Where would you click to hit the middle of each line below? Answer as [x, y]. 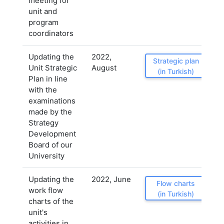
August [104, 68]
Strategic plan [176, 60]
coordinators [51, 33]
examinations [52, 101]
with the [43, 90]
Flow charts [176, 183]
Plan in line [48, 79]
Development [52, 134]
